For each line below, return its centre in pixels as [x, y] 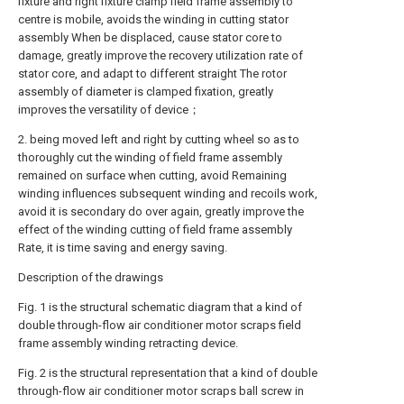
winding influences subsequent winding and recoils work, [168, 193]
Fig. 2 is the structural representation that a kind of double [168, 373]
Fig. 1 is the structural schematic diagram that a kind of [160, 307]
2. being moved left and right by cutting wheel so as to [159, 139]
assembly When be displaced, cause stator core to [150, 37]
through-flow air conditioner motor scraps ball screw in [161, 391]
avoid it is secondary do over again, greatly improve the [161, 211]
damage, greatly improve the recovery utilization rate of [161, 55]
